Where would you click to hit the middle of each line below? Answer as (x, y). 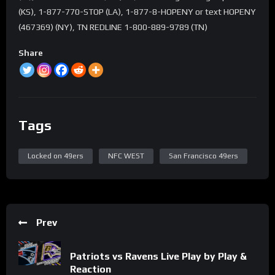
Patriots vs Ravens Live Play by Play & (158, 256)
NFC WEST (126, 156)
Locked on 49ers (56, 156)
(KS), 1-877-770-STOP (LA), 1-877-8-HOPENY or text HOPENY (137, 12)
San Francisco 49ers (203, 156)
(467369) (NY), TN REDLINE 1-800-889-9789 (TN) (113, 27)
